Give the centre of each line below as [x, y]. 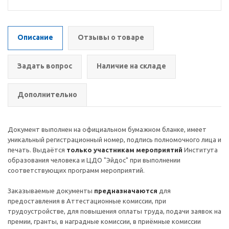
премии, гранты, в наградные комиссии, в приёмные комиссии [104, 221]
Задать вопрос [45, 66]
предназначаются [127, 191]
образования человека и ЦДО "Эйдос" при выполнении [94, 160]
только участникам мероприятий [124, 150]
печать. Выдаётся [37, 150]
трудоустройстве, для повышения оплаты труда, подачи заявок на [114, 211]
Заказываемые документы [51, 191]
